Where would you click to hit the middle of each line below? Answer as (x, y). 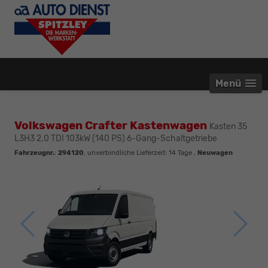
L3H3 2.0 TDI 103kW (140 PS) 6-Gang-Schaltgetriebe (116, 138)
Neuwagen (215, 153)
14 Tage (180, 153)
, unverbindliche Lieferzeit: (126, 153)
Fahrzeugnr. (34, 153)
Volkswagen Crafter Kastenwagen (112, 125)
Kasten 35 (228, 126)
